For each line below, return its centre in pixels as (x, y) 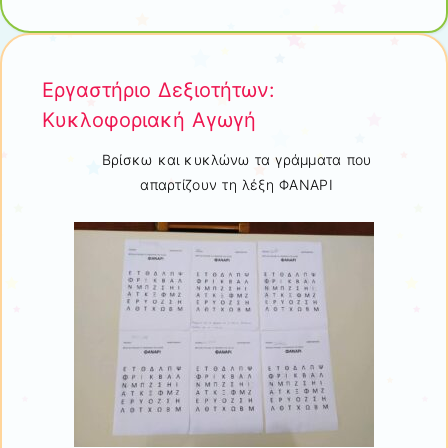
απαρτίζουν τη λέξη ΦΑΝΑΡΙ (236, 185)
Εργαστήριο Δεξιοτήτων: (158, 89)
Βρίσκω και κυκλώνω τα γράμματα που (236, 160)
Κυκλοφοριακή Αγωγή (149, 119)
